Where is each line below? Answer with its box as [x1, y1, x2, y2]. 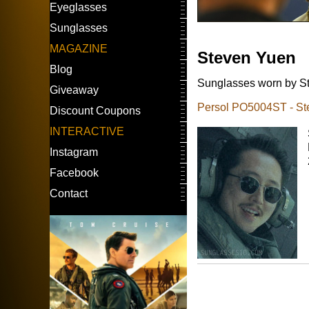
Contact [50, 188, 88, 199]
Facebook [50, 167, 99, 179]
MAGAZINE [50, 43, 108, 54]
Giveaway [50, 84, 99, 96]
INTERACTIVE [50, 126, 124, 137]
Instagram [50, 146, 98, 158]
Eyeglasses [50, 1, 107, 13]
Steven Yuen [197, 48, 297, 68]
